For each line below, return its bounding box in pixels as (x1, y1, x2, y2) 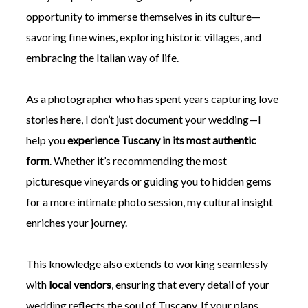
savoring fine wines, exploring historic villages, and (25, 30, 261, 44)
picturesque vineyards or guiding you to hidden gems (25, 175, 272, 188)
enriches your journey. (25, 216, 127, 230)
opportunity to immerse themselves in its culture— (25, 10, 261, 23)
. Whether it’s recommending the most (49, 154, 227, 168)
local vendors (48, 278, 111, 291)
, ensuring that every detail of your (111, 278, 269, 291)
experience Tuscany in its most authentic (67, 133, 256, 147)
